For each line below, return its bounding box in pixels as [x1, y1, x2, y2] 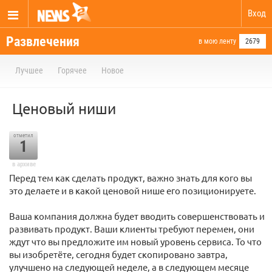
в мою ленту [199, 37, 236, 46]
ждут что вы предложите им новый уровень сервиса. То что [9, 236, 262, 247]
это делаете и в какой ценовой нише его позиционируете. [9, 185, 256, 196]
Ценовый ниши [12, 100, 116, 117]
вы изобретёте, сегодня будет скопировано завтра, [9, 248, 228, 260]
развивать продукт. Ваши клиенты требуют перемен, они [9, 223, 254, 234]
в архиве [12, 160, 36, 168]
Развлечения [6, 34, 80, 49]
